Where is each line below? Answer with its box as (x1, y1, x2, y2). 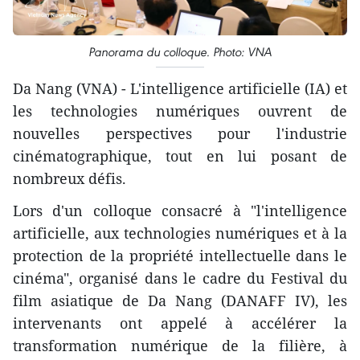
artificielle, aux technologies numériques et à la (13, 223, 347, 243)
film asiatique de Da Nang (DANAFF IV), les (13, 291, 347, 311)
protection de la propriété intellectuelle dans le (13, 246, 347, 266)
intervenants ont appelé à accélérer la (13, 313, 347, 333)
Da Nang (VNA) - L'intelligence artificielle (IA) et (13, 79, 347, 99)
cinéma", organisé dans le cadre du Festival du (13, 268, 347, 288)
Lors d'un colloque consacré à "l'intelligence (13, 201, 347, 221)
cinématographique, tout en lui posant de (13, 146, 347, 166)
